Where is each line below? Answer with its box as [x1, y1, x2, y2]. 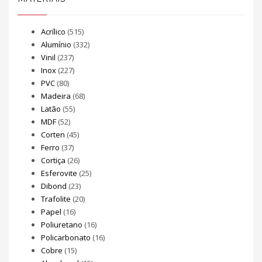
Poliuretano [41, 219, 82, 230]
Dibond [41, 181, 67, 192]
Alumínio [41, 39, 71, 50]
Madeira [41, 91, 71, 102]
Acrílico [41, 26, 65, 37]
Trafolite [41, 194, 71, 205]
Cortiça [41, 155, 65, 166]
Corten [41, 129, 65, 140]
